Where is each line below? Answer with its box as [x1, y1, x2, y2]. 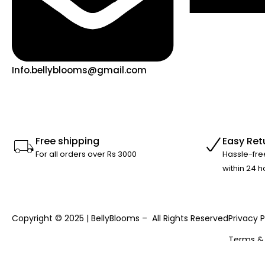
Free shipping [35, 134, 99, 148]
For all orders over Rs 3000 [35, 148, 137, 160]
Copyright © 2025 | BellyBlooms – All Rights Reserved [12, 212, 228, 225]
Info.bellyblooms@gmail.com [12, 64, 147, 77]
